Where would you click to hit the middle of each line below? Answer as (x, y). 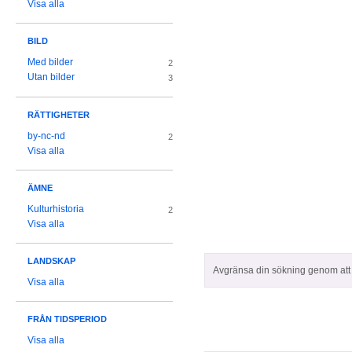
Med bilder (50, 62)
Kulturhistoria (56, 209)
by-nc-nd (46, 136)
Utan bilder (51, 77)
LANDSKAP (51, 261)
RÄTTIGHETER (59, 115)
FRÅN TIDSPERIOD (67, 319)
